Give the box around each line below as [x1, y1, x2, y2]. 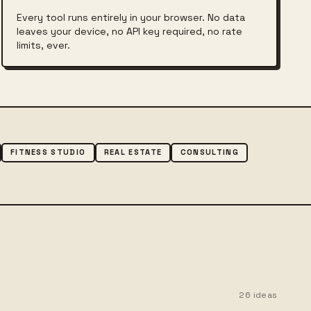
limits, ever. [16, 39, 70, 51]
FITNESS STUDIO [10, 147, 86, 158]
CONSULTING [180, 147, 239, 158]
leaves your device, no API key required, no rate [16, 25, 242, 37]
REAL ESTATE [103, 147, 162, 158]
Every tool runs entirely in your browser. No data [16, 11, 245, 24]
